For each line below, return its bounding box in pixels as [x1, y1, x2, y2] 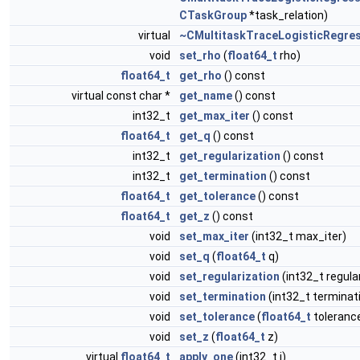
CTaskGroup [179, 9, 247, 22]
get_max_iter [179, 109, 250, 123]
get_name [179, 89, 232, 103]
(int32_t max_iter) [249, 230, 346, 243]
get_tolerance [179, 190, 256, 203]
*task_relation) [247, 9, 328, 22]
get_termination [179, 170, 267, 183]
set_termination [179, 290, 266, 304]
